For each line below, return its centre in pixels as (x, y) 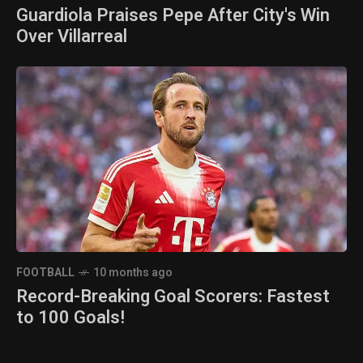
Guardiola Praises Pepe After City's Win (173, 15)
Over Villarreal (72, 36)
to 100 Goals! (70, 317)
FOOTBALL (45, 272)
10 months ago (133, 272)
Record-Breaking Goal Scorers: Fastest (173, 296)
